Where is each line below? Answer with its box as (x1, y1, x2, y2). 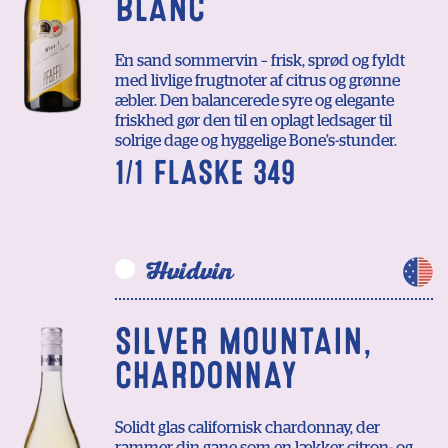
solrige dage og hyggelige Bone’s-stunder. (115, 133, 397, 150)
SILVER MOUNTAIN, (115, 327, 372, 357)
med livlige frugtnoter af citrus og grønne (115, 73, 400, 90)
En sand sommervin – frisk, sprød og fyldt (115, 53, 405, 70)
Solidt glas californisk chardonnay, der (115, 420, 380, 437)
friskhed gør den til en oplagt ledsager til (115, 113, 392, 130)
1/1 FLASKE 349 (115, 160, 295, 187)
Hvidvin (145, 255, 233, 289)
